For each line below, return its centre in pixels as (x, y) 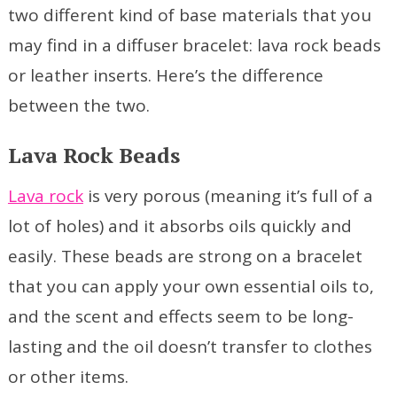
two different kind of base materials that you (189, 16)
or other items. (68, 377)
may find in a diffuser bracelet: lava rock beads (194, 46)
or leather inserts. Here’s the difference (165, 76)
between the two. (78, 106)
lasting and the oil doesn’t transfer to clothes (190, 347)
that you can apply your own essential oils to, (191, 287)
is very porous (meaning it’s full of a (228, 196)
